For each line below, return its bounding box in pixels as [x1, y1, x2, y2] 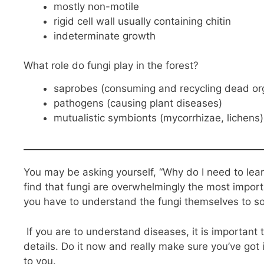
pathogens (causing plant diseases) [54, 97, 222, 109]
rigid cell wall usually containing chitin [54, 15, 231, 27]
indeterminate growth [54, 29, 156, 42]
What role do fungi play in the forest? [24, 60, 199, 72]
